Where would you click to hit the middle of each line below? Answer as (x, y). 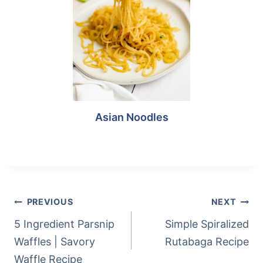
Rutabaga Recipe (207, 242)
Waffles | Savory (55, 242)
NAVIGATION (52, 219)
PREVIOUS (50, 202)
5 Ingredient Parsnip (64, 224)
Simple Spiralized (207, 224)
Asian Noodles (131, 117)
